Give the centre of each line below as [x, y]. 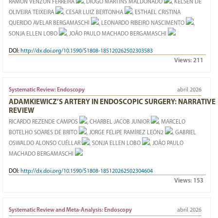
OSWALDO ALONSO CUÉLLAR [45, 144]
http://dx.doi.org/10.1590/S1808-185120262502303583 [87, 51]
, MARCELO [172, 122]
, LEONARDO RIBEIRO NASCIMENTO [142, 23]
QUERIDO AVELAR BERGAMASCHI [49, 23]
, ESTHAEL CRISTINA [156, 13]
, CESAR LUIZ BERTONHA [93, 13]
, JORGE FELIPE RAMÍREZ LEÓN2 [125, 133]
